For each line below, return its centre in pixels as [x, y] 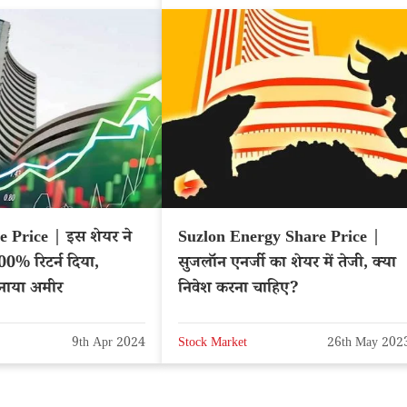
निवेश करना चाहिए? [238, 289]
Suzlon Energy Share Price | [279, 238]
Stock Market [213, 345]
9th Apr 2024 [109, 345]
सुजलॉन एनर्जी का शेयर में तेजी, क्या [287, 264]
